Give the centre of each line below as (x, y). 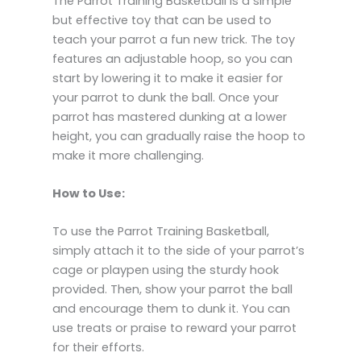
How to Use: (89, 194)
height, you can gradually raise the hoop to (179, 136)
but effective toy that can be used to (162, 20)
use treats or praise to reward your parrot (174, 328)
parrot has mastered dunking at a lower (170, 116)
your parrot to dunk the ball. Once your (166, 97)
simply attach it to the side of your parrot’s (178, 251)
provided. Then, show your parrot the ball (172, 290)
